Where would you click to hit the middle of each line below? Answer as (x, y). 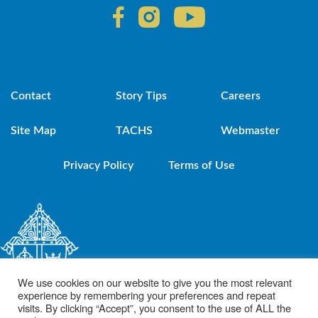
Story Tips (142, 95)
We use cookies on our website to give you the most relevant (155, 282)
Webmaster (251, 130)
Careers (241, 95)
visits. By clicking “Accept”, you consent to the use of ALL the (154, 308)
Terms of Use (202, 165)
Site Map (34, 130)
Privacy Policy (99, 165)
